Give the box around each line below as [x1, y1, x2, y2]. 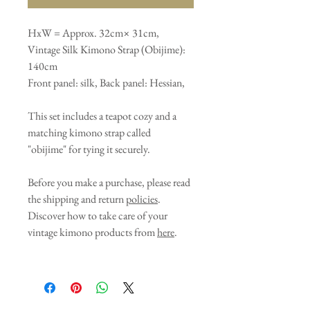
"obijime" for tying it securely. [28, 142, 150, 157]
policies [126, 192, 158, 207]
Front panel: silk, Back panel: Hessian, [28, 75, 187, 91]
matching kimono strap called [28, 125, 151, 140]
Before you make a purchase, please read [28, 175, 190, 190]
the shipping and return [28, 192, 126, 207]
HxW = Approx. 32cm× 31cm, [28, 26, 161, 41]
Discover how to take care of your [28, 208, 167, 224]
